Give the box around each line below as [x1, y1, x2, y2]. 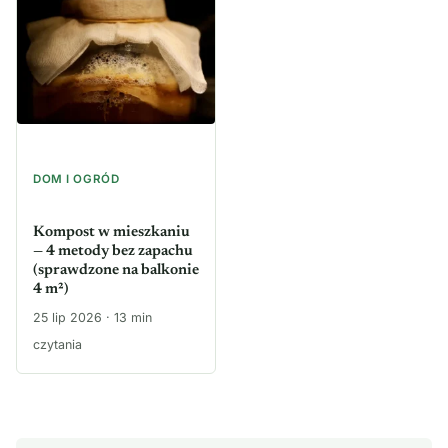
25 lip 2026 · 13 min [33, 310, 152, 326]
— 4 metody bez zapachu [33, 244, 193, 260]
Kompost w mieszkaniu [33, 225, 190, 241]
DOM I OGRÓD [33, 172, 120, 187]
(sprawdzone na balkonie [33, 263, 199, 279]
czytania [33, 337, 82, 353]
